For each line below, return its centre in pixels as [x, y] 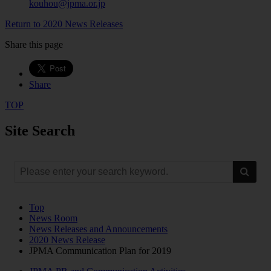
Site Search [40, 131]
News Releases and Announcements [98, 229]
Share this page [34, 45]
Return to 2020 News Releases [64, 24]
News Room [53, 218]
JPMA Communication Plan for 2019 [100, 250]
